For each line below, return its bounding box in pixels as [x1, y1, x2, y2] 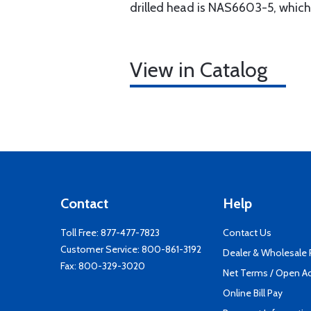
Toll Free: [60, 226, 101, 239]
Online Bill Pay [223, 287, 283, 299]
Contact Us [223, 226, 271, 239]
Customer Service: [60, 243, 142, 255]
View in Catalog [130, 57, 267, 83]
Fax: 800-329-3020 [60, 260, 145, 272]
